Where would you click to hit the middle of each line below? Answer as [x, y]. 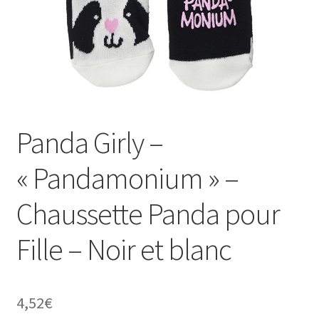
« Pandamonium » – [127, 178]
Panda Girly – [89, 143]
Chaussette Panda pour [148, 214]
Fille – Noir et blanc [124, 250]
